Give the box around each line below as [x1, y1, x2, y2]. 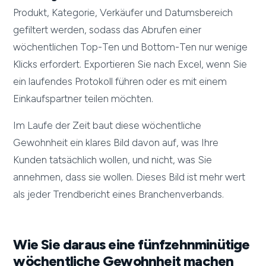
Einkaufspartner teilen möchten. [13, 93, 154, 105]
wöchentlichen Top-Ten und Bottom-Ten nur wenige [13, 41, 248, 53]
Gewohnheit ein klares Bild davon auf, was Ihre [13, 137, 219, 149]
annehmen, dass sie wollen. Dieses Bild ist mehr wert [13, 171, 246, 183]
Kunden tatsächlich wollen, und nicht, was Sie [13, 154, 213, 166]
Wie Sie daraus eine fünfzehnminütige [13, 236, 250, 254]
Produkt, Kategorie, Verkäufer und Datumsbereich [13, 7, 233, 19]
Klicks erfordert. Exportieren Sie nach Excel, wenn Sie [13, 58, 248, 71]
